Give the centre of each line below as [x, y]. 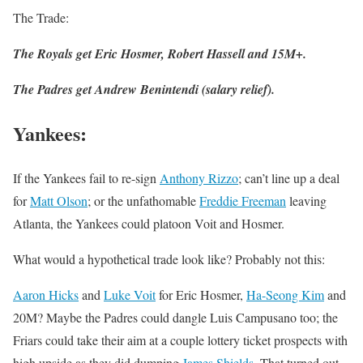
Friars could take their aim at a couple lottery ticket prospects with [180, 340]
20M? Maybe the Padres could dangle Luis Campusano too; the [175, 317]
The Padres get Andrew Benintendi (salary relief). [144, 89]
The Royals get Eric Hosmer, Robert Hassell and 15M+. [160, 53]
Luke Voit [130, 294]
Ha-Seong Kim [285, 294]
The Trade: [41, 17]
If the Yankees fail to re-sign [86, 177]
